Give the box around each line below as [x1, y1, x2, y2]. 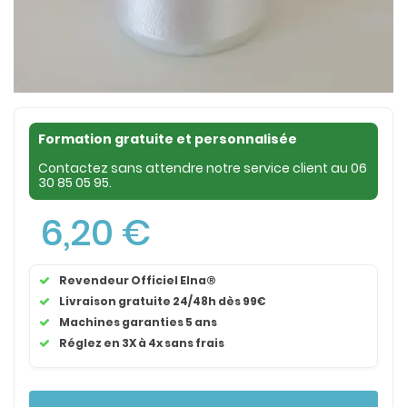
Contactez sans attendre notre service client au [38, 159, 351, 177]
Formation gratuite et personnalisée [38, 130, 297, 148]
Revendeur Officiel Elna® [59, 273, 218, 288]
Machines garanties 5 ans [59, 314, 217, 330]
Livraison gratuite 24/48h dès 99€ [59, 293, 266, 309]
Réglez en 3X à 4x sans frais [59, 335, 224, 351]
